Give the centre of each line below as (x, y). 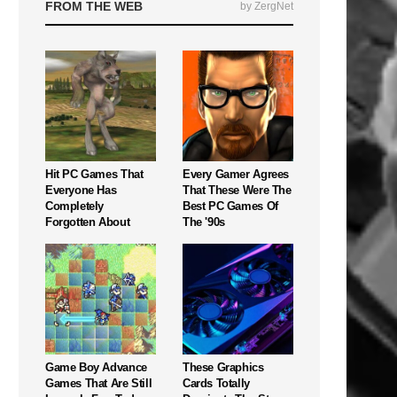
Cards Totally (216, 383)
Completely (75, 206)
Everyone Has (81, 190)
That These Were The (237, 190)
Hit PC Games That (94, 174)
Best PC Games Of (230, 206)
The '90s (204, 222)
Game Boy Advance (96, 367)
